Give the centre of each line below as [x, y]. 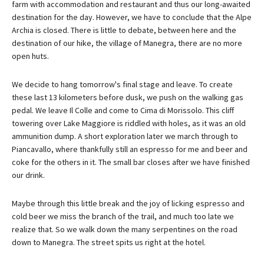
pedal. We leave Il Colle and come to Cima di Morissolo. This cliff [123, 110]
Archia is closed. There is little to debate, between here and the [124, 30]
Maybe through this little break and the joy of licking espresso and [128, 203]
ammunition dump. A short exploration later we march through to [125, 136]
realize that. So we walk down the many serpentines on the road [125, 229]
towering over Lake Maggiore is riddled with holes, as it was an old [129, 123]
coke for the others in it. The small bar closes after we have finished [131, 162]
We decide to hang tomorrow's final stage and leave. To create [122, 84]
